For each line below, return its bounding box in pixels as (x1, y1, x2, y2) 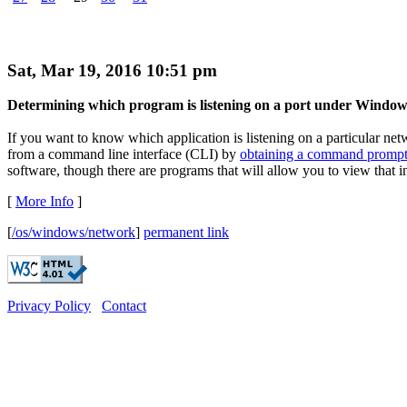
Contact (102, 298, 146, 314)
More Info (15, 194, 74, 210)
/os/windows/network (12, 224, 135, 241)
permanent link (144, 224, 229, 241)
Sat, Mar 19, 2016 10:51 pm (7, 60, 217, 80)
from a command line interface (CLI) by (7, 146, 240, 163)
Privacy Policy (7, 298, 91, 314)
